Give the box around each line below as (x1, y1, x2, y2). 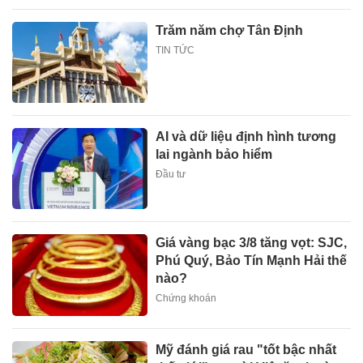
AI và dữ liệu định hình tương (156, 129, 337, 143)
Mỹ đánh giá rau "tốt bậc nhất (156, 342, 337, 357)
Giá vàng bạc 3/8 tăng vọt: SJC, (156, 236, 348, 250)
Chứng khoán (156, 293, 217, 305)
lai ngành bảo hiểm (156, 147, 273, 161)
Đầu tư (156, 168, 186, 180)
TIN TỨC (156, 44, 195, 56)
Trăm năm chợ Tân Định (156, 23, 304, 37)
